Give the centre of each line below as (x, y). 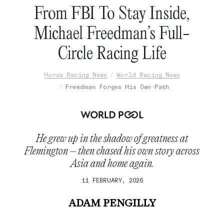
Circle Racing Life (112, 52)
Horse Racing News (75, 74)
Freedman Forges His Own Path (117, 86)
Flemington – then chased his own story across (112, 150)
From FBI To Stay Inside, (112, 12)
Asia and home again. (112, 163)
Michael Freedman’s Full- (112, 32)
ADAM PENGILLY (112, 204)
